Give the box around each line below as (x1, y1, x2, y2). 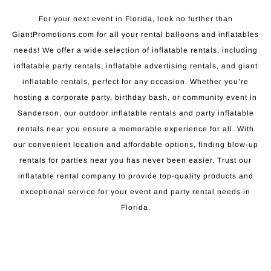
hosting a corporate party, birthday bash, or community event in (14, 93, 257, 102)
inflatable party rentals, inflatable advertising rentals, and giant (13, 61, 258, 70)
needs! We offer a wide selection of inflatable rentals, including (13, 45, 258, 54)
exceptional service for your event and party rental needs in (21, 187, 250, 196)
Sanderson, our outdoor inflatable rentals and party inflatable (17, 108, 254, 117)
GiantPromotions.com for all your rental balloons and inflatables (12, 30, 259, 39)
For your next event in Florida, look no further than (38, 14, 233, 23)
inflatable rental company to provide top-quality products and (18, 171, 253, 180)
